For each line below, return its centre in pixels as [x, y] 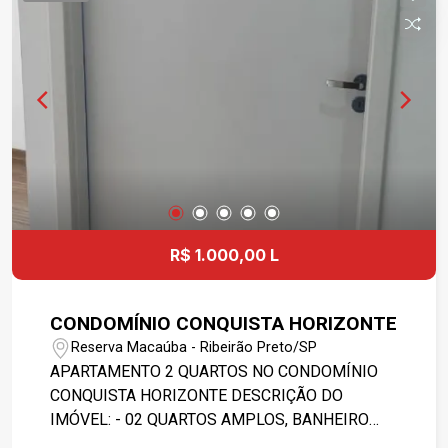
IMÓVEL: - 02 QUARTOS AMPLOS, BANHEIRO [210, 419]
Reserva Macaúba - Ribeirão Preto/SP [194, 348]
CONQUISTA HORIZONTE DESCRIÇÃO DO [141, 395]
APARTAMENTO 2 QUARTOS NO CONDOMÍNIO [214, 371]
